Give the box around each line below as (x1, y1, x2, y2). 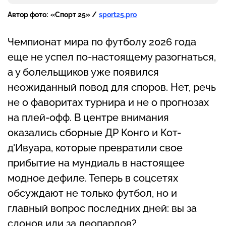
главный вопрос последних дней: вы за (8, 202, 197, 215)
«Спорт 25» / (50, 11, 97, 19)
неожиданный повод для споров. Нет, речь (8, 81, 216, 94)
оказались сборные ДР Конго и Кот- (8, 127, 181, 139)
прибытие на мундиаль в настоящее (8, 157, 185, 169)
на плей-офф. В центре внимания (8, 111, 169, 124)
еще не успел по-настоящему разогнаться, (8, 51, 216, 64)
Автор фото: (8, 11, 48, 19)
